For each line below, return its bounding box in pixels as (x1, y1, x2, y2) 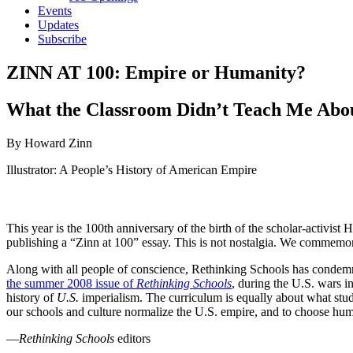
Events (38, 4, 72, 17)
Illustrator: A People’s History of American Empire (6, 162, 257, 176)
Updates (38, 18, 79, 32)
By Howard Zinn (6, 136, 92, 150)
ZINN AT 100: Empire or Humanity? (6, 61, 306, 83)
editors (114, 331, 150, 345)
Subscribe (38, 32, 87, 46)
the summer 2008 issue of (6, 276, 136, 290)
